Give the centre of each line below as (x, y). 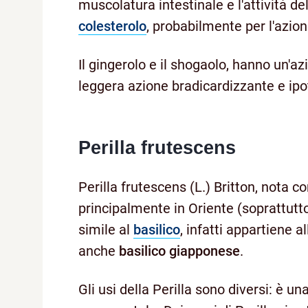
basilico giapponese (179, 251)
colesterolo (112, 26)
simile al (106, 229)
